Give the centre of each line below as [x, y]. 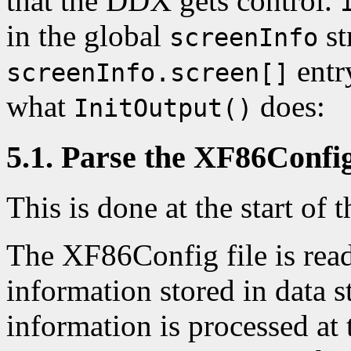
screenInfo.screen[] [148, 72]
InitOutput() [163, 108]
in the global [88, 35]
